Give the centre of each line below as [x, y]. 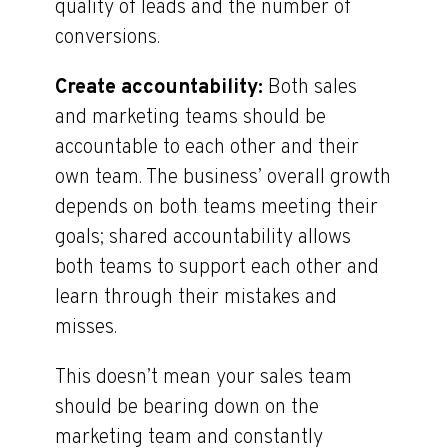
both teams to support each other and [217, 268]
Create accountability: [161, 88]
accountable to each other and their [207, 148]
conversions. [107, 38]
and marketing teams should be [190, 118]
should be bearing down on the [187, 408]
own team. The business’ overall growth [223, 178]
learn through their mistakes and [196, 298]
